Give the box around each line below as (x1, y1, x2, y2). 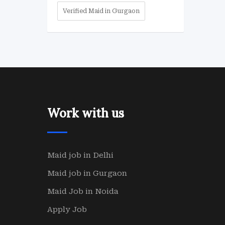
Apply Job (47, 205, 87, 214)
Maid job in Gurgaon (47, 169, 127, 178)
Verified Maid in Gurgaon (62, 8, 140, 15)
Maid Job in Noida (47, 187, 119, 196)
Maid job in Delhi (47, 151, 114, 160)
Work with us (47, 105, 124, 121)
